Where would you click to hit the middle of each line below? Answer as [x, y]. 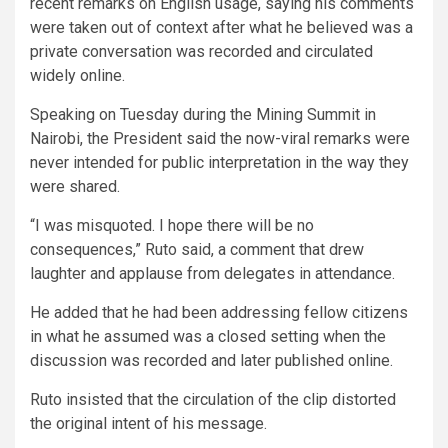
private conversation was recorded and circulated [201, 51]
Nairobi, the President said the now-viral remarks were [220, 138]
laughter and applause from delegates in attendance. [212, 273]
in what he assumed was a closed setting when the [208, 336]
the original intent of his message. [148, 423]
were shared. [75, 186]
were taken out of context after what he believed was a [221, 27]
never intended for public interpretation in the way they [219, 162]
